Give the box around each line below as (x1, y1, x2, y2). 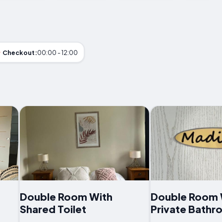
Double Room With (19, 190, 112, 203)
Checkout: (2, 48, 37, 56)
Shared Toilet (19, 203, 86, 216)
